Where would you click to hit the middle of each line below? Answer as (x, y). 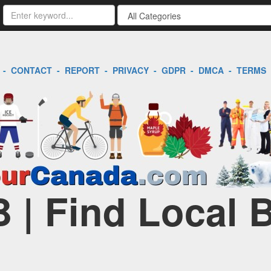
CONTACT (31, 70)
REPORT (82, 70)
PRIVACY (130, 70)
